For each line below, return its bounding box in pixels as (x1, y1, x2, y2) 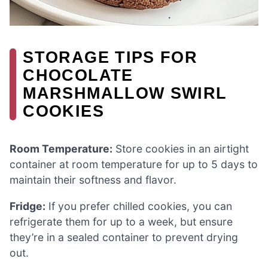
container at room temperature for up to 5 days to (10, 158, 258, 171)
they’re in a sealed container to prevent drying (10, 230, 238, 243)
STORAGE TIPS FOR (23, 48, 198, 67)
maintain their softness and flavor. (10, 173, 176, 187)
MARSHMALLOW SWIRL (23, 84, 227, 103)
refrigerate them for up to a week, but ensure (10, 215, 233, 228)
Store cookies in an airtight (112, 142, 249, 156)
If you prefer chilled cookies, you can (45, 199, 232, 212)
